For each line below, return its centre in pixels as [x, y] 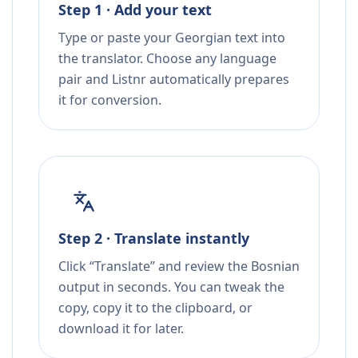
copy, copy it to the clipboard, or [155, 308]
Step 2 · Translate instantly [154, 239]
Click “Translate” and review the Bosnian [179, 267]
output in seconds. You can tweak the [171, 287]
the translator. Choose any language [167, 59]
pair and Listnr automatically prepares [174, 80]
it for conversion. [110, 100]
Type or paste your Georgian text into [172, 38]
